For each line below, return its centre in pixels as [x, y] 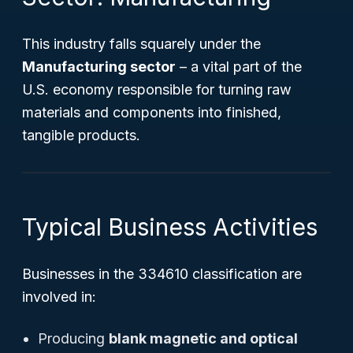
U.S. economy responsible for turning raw [157, 89]
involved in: [59, 297]
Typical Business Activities [170, 227]
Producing [73, 338]
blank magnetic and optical [203, 338]
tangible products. [81, 135]
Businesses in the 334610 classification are [162, 274]
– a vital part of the [239, 67]
